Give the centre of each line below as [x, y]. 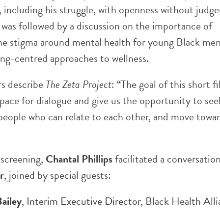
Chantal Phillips [79, 159]
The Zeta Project [79, 84]
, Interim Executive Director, [83, 201]
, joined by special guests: [57, 175]
